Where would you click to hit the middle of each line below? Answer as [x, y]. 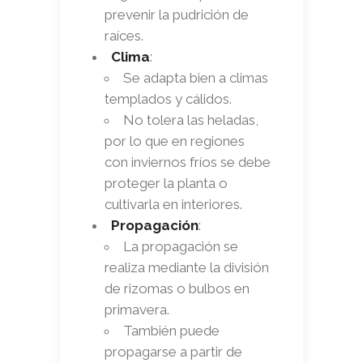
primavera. [137, 309]
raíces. [124, 35]
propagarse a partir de [173, 351]
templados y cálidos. [168, 98]
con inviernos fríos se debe [188, 162]
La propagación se [181, 246]
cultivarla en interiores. [173, 204]
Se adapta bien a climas [196, 77]
